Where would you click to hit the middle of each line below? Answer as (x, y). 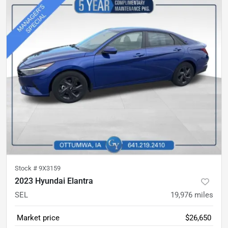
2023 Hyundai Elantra (54, 181)
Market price (38, 218)
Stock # (27, 168)
